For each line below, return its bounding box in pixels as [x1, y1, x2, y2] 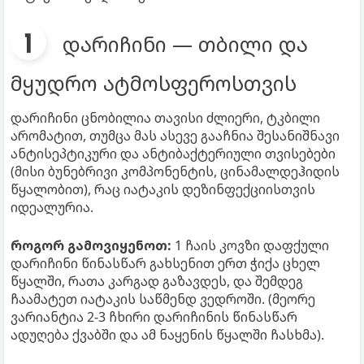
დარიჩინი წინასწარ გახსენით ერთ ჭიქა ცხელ [11, 253, 320, 272]
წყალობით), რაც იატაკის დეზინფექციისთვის [11, 180, 315, 198]
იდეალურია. [11, 197, 93, 216]
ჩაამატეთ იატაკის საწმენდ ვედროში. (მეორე [11, 289, 315, 308]
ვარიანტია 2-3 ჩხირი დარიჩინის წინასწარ [11, 307, 297, 326]
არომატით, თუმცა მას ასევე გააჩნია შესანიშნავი [11, 126, 340, 145]
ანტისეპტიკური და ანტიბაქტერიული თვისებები [11, 144, 336, 162]
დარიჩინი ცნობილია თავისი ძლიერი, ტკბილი [11, 108, 320, 127]
